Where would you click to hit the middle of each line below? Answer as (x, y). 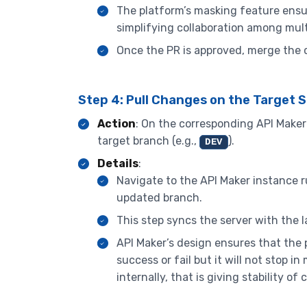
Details (118, 164)
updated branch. (159, 198)
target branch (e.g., (148, 141)
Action (116, 124)
